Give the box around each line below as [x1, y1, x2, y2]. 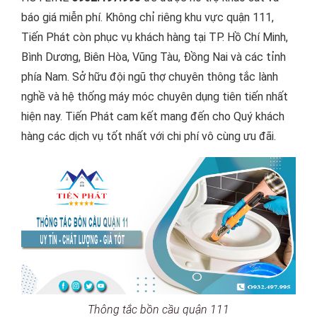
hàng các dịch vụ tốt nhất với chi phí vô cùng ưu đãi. [21, 129, 276, 143]
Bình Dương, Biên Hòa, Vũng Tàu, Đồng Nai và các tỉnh [21, 50, 286, 64]
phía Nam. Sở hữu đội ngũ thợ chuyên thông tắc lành [21, 70, 278, 83]
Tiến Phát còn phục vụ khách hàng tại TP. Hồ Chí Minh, [21, 30, 288, 44]
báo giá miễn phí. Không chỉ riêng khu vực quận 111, [21, 11, 274, 24]
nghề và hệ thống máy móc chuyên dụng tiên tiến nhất [21, 90, 288, 103]
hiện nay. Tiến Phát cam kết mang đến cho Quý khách [21, 110, 284, 123]
